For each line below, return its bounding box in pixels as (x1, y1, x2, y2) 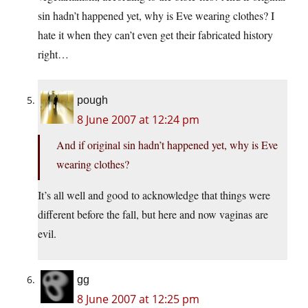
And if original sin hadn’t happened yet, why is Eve (56, 137, 278, 153)
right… (38, 47, 69, 62)
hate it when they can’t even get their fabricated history (38, 27, 273, 43)
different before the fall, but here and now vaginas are (38, 207, 268, 222)
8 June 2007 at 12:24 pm (77, 112, 199, 128)
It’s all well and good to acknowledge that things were (38, 188, 270, 203)
